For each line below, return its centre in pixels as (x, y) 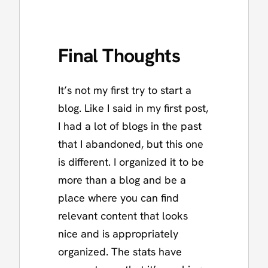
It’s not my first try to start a (125, 90)
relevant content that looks (123, 216)
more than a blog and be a (122, 180)
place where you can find (118, 198)
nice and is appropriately (118, 234)
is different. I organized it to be (131, 162)
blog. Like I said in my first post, (133, 108)
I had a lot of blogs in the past (130, 126)
